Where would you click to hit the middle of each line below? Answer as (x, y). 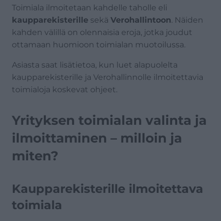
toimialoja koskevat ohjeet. (65, 89)
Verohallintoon (141, 20)
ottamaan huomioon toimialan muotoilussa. (99, 44)
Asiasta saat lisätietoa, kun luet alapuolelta (95, 65)
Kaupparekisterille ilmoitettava (108, 188)
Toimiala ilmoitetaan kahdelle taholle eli (90, 7)
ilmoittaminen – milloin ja (97, 138)
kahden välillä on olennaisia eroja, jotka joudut (102, 32)
